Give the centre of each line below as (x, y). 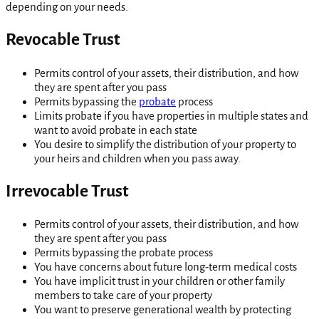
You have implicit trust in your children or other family (159, 281)
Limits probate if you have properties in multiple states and (171, 115)
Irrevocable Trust (67, 191)
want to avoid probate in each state (116, 130)
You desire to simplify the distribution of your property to (165, 144)
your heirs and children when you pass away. (137, 158)
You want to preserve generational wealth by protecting (163, 309)
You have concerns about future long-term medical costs (166, 266)
